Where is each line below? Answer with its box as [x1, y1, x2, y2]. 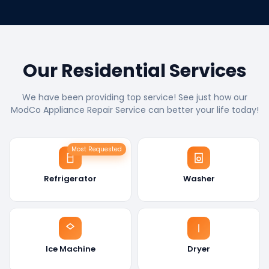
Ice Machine [45, 243, 95, 255]
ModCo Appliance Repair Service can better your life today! [10, 103, 259, 116]
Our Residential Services [22, 58, 247, 83]
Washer [183, 172, 215, 184]
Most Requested [71, 144, 122, 154]
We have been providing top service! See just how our [22, 91, 247, 103]
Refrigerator [44, 172, 97, 184]
